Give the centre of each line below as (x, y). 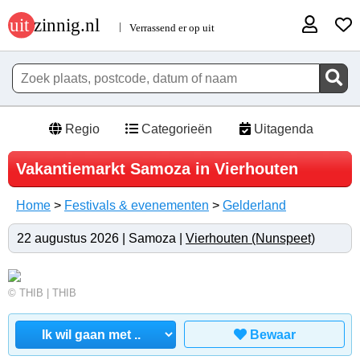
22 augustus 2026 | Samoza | (101, 239)
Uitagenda (282, 129)
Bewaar (272, 335)
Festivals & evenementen (137, 206)
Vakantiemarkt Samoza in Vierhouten (157, 169)
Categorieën (175, 129)
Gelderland (254, 206)
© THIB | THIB (42, 293)
